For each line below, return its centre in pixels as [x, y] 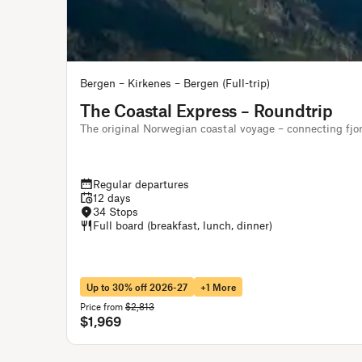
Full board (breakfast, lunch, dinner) [183, 225]
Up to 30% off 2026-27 [137, 287]
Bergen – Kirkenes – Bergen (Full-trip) [175, 83]
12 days [112, 198]
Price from [101, 306]
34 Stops [116, 211]
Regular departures [141, 184]
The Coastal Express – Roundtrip [206, 110]
